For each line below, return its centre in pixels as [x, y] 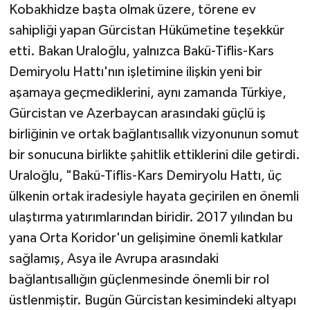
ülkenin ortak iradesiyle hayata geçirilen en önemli [154, 197]
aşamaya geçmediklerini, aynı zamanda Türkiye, [147, 93]
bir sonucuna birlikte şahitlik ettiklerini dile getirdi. [154, 155]
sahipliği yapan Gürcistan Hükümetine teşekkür [146, 31]
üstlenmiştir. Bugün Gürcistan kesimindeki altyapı [152, 301]
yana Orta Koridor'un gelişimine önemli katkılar [146, 238]
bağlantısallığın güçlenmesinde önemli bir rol [139, 280]
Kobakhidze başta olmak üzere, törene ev [132, 10]
